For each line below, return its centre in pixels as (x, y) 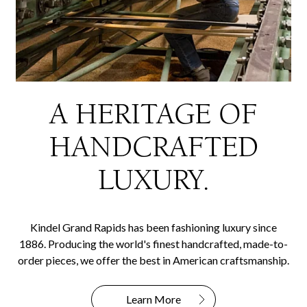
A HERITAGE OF (153, 114)
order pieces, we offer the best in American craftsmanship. (153, 260)
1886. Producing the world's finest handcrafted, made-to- (153, 244)
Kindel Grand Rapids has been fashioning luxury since (153, 228)
